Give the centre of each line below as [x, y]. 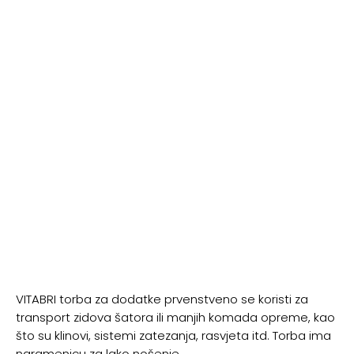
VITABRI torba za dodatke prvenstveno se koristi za [162, 299]
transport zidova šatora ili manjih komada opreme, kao [175, 317]
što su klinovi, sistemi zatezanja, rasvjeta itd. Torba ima [173, 335]
